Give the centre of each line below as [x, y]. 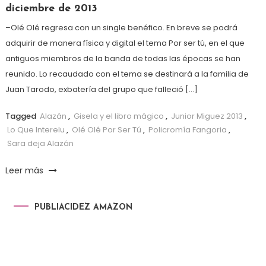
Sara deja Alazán [40, 143]
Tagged [21, 116]
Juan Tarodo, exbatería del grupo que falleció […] [101, 89]
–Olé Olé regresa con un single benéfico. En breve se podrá [121, 27]
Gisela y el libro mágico [118, 116]
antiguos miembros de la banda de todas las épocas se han [123, 58]
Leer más [25, 170]
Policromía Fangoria [187, 129]
